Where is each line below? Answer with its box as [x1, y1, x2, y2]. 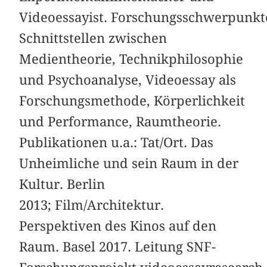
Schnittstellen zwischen [19, 30, 167, 46]
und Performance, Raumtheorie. [19, 113, 222, 129]
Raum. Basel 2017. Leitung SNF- [19, 238, 216, 254]
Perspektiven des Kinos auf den [19, 218, 217, 234]
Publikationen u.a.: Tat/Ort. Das [19, 134, 214, 150]
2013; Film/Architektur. [19, 197, 164, 213]
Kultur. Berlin [19, 176, 105, 192]
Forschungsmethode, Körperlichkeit [19, 92, 246, 108]
